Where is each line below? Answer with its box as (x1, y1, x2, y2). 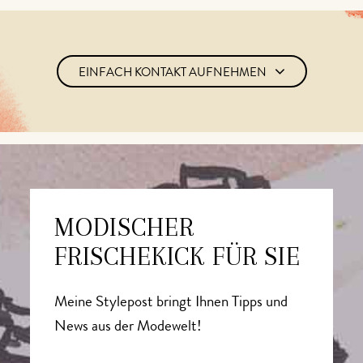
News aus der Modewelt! (54, 319, 202, 335)
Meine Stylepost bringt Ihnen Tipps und (54, 295, 288, 311)
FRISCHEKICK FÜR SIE (54, 241, 301, 271)
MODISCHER (54, 211, 194, 242)
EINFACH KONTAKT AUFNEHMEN (78, 67, 267, 80)
